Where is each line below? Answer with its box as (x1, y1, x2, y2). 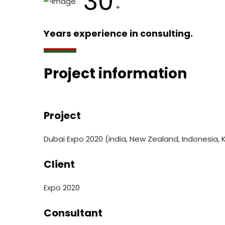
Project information (44, 63, 187, 83)
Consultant (44, 205, 102, 220)
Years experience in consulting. (44, 27, 193, 40)
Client (44, 157, 75, 171)
